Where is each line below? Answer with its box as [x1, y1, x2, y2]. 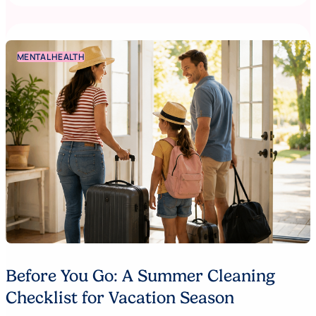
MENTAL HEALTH [17, 50, 85, 63]
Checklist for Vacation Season [6, 288, 234, 308]
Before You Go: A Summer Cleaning [6, 267, 275, 286]
